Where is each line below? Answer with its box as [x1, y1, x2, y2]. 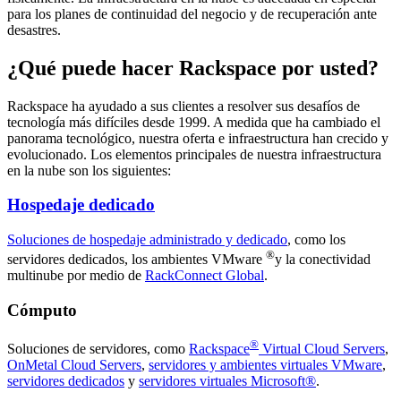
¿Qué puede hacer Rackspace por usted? [7, 55, 379, 80]
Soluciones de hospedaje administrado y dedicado [7, 232, 287, 248]
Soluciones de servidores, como [7, 341, 189, 357]
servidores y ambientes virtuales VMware [149, 357, 382, 373]
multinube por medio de [7, 268, 145, 284]
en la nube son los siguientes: [7, 162, 171, 178]
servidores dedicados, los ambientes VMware [7, 252, 266, 268]
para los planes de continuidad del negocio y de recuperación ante [7, 5, 377, 21]
